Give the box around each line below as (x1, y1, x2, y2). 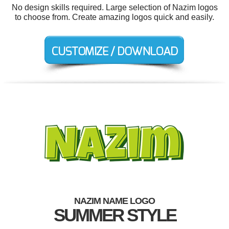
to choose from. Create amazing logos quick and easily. (15, 13, 214, 21)
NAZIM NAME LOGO (74, 196, 155, 206)
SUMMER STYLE (53, 205, 176, 225)
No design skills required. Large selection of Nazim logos (11, 3, 218, 12)
